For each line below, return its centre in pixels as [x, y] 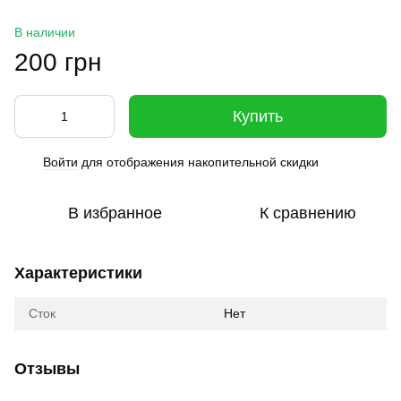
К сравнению [308, 213]
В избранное [115, 213]
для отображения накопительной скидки [198, 162]
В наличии [45, 32]
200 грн [58, 62]
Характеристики [78, 273]
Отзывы [47, 369]
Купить [258, 116]
